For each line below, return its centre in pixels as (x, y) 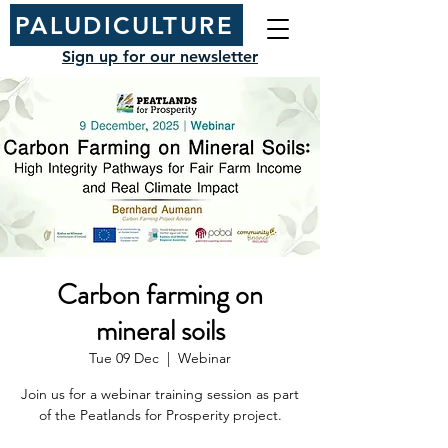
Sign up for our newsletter (160, 56)
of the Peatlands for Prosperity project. (160, 415)
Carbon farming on (160, 295)
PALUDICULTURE (124, 25)
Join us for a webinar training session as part (160, 394)
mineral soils (160, 331)
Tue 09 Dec (124, 358)
